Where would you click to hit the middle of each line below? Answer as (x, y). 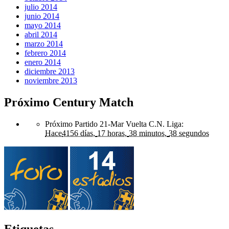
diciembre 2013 (50, 72)
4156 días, (78, 133)
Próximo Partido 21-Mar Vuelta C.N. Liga (113, 124)
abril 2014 (41, 35)
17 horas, (112, 133)
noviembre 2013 (51, 81)
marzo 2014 (44, 44)
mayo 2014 (43, 26)
